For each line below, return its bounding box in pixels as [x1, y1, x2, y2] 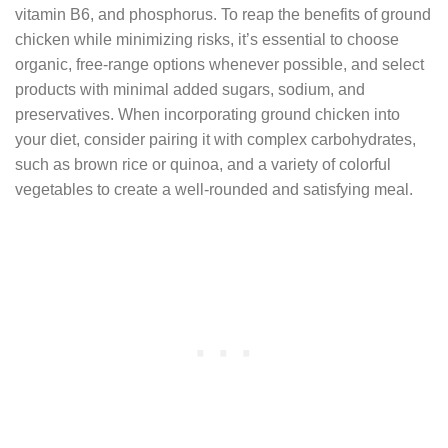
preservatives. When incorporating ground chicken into [15, 106, 400, 124]
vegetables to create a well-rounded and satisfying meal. [15, 181, 413, 199]
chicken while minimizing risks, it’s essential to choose [15, 31, 399, 49]
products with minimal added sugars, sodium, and [15, 81, 365, 99]
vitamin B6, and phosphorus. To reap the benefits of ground [15, 6, 431, 24]
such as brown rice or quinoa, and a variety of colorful [15, 156, 391, 174]
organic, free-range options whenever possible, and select [15, 56, 424, 74]
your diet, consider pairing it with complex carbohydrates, [15, 131, 416, 149]
